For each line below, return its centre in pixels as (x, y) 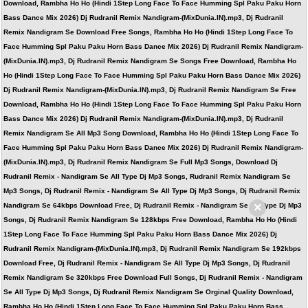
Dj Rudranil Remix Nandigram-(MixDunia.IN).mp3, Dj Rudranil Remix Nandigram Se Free (150, 90)
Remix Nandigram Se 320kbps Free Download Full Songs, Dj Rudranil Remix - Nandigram (153, 277)
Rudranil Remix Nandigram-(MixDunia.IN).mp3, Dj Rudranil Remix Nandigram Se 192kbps (152, 249)
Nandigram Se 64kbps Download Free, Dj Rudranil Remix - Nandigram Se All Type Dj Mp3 (153, 205)
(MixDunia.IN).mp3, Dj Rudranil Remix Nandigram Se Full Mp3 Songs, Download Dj (141, 162)
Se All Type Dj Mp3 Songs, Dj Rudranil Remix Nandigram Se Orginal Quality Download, (148, 292)
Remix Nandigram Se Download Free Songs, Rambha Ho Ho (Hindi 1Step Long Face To (148, 32)
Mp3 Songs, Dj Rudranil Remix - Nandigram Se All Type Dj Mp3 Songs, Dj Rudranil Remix (152, 191)
